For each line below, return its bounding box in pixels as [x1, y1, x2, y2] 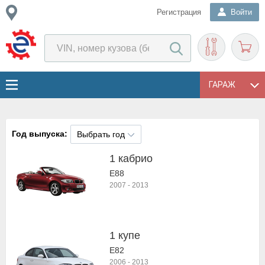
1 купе [109, 230, 140, 241]
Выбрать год [77, 130, 125, 139]
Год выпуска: [12, 129, 67, 138]
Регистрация [157, 8, 201, 17]
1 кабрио [109, 153, 153, 164]
